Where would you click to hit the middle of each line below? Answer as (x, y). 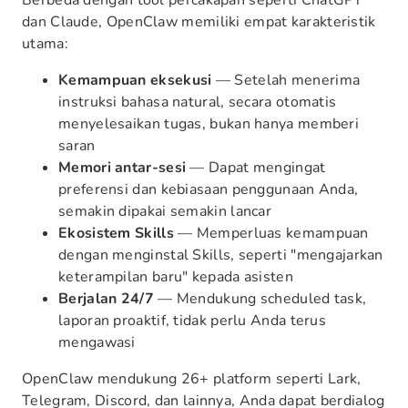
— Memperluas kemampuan (271, 233)
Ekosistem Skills (116, 233)
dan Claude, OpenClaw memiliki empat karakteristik (199, 22)
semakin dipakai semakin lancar (165, 211)
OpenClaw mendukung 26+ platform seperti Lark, (192, 379)
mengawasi (97, 342)
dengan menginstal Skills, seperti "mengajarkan (221, 255)
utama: (45, 44)
